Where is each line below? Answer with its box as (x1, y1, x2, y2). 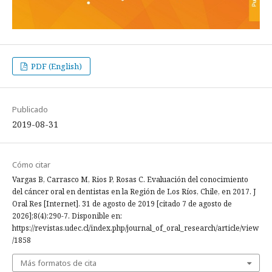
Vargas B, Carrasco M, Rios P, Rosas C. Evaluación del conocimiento (12, 174, 248, 185)
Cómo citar (12, 158, 50, 170)
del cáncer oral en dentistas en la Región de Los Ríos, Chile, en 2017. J (12, 186, 256, 197)
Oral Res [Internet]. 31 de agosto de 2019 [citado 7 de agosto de (12, 198, 232, 209)
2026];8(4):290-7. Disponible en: (12, 210, 122, 221)
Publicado (12, 103, 48, 115)
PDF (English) (29, 60, 83, 72)
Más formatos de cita (21, 257, 97, 268)
